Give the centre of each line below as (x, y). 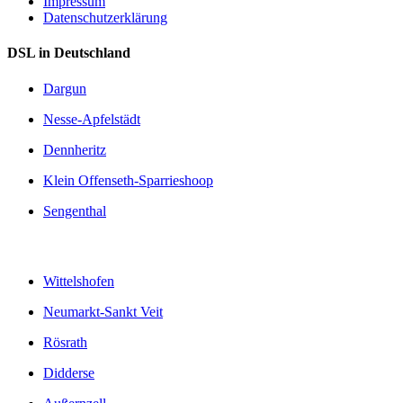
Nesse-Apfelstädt (92, 119)
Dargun (65, 88)
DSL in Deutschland (69, 53)
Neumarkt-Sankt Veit (103, 312)
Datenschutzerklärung (105, 17)
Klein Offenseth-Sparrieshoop (128, 180)
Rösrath (65, 343)
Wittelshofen (79, 282)
